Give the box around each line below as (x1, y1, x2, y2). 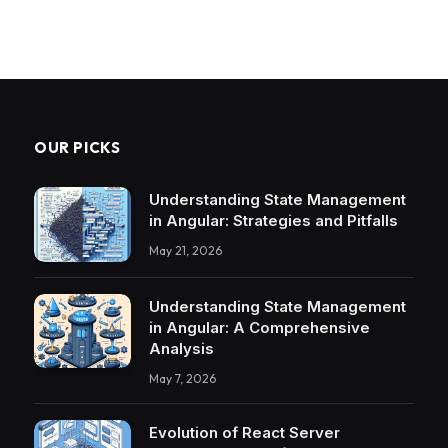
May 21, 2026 (149, 243, 222, 259)
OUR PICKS (34, 138, 121, 158)
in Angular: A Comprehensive (149, 317, 370, 337)
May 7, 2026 (149, 370, 216, 386)
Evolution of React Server (149, 422, 340, 442)
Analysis (149, 338, 214, 358)
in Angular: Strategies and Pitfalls (149, 211, 398, 231)
